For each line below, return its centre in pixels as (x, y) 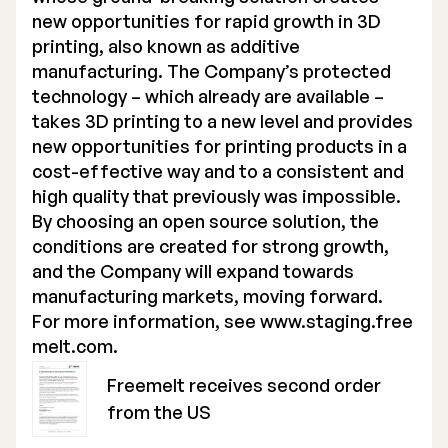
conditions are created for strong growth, (210, 246)
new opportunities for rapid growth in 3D (206, 21)
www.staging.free (336, 321)
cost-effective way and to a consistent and (218, 171)
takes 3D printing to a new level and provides (222, 121)
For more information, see (146, 321)
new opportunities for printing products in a (219, 146)
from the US (159, 412)
